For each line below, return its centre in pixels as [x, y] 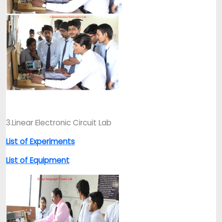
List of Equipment [38, 160]
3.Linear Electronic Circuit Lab [59, 123]
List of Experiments [40, 141]
